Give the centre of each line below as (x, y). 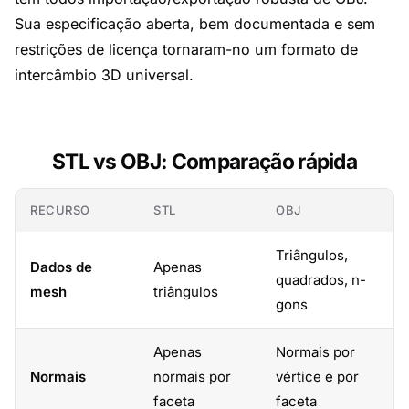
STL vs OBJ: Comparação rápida (204, 161)
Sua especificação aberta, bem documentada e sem (195, 24)
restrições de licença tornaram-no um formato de (186, 49)
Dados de (61, 267)
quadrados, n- (321, 280)
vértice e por (317, 377)
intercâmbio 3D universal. (104, 75)
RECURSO (60, 210)
